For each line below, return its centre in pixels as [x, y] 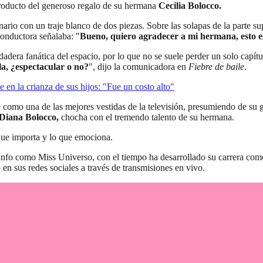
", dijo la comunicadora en [139, 67]
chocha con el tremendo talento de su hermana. [146, 117]
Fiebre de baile [216, 67]
